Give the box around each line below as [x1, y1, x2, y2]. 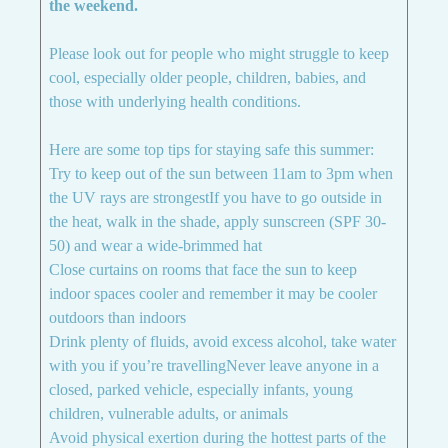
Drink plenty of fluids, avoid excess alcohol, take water [49, 333, 396, 350]
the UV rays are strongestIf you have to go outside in [49, 189, 382, 206]
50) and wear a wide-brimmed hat [49, 237, 262, 254]
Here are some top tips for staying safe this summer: [49, 141, 374, 158]
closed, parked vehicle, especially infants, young [49, 381, 353, 398]
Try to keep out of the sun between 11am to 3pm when [49, 165, 393, 182]
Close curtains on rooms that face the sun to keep [49, 261, 357, 278]
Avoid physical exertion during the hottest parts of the [49, 429, 386, 446]
